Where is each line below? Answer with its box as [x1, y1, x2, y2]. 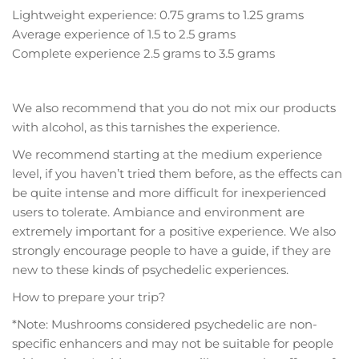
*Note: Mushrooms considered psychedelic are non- [12, 316, 317, 332]
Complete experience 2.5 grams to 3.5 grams [12, 45, 275, 61]
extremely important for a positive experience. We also [12, 223, 336, 239]
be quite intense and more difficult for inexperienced [12, 184, 326, 200]
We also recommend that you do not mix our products [12, 99, 336, 115]
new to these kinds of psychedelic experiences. [12, 261, 288, 277]
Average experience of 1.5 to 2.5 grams [12, 26, 236, 42]
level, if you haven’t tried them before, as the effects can [12, 165, 342, 181]
